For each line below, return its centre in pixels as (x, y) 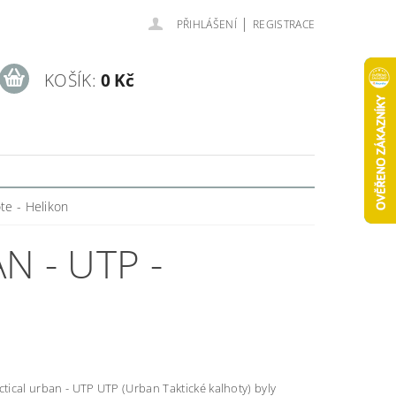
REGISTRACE (284, 24)
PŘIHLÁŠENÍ (206, 24)
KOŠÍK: (70, 80)
